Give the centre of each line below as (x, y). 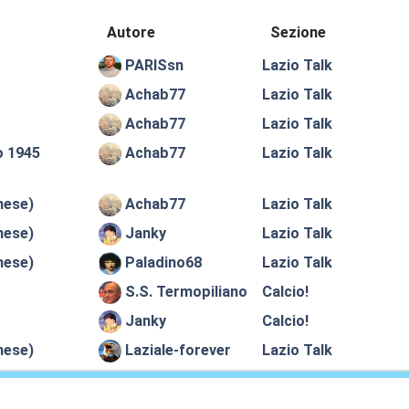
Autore (131, 33)
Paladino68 (164, 263)
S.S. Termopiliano (187, 292)
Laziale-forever (178, 351)
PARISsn (155, 66)
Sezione (299, 33)
